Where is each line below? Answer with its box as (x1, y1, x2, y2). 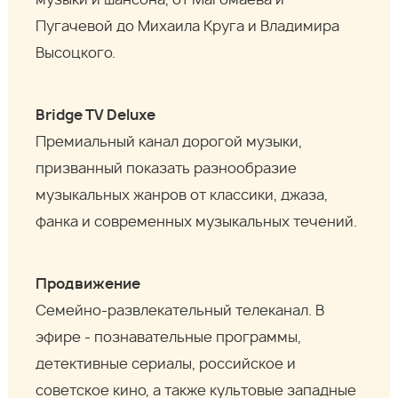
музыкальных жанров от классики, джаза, (36, 188, 329, 203)
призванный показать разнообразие (36, 162, 298, 177)
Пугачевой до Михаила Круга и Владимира (36, 20, 340, 35)
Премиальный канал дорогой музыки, (36, 135, 303, 150)
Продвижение (36, 277, 141, 292)
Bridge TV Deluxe (36, 108, 156, 123)
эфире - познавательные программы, (36, 330, 302, 346)
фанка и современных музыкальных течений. (36, 215, 358, 230)
